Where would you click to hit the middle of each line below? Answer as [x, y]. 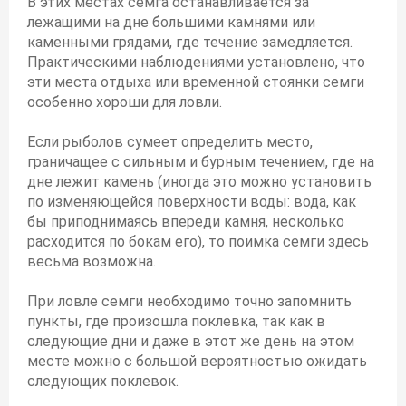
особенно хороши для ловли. [125, 102]
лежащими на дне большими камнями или [171, 22]
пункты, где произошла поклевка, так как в [176, 321]
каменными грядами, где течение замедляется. [190, 42]
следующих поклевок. [103, 381]
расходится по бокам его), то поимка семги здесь [198, 242]
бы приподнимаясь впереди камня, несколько [186, 222]
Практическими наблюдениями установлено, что [196, 62]
